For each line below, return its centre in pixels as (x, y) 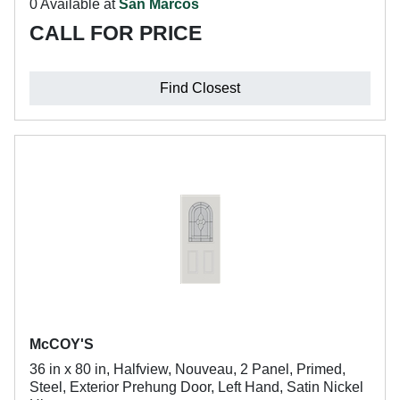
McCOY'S (62, 344)
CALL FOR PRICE (116, 33)
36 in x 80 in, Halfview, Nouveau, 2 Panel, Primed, (187, 369)
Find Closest (200, 88)
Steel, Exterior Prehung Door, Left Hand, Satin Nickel (196, 387)
